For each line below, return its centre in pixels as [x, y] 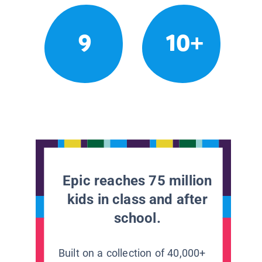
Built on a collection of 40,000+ [132, 253]
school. [137, 218]
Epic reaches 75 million [137, 180]
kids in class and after [137, 199]
